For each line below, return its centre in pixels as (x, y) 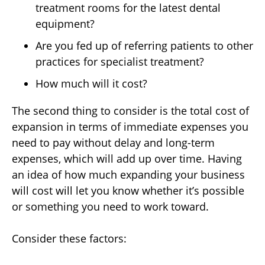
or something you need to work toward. (112, 207)
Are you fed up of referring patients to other (144, 46)
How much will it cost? (91, 84)
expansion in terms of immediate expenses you (130, 127)
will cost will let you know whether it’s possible (128, 191)
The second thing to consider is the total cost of (130, 111)
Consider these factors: (69, 239)
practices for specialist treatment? (120, 62)
